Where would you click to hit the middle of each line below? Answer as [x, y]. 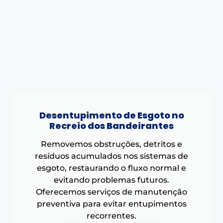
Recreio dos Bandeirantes [111, 125]
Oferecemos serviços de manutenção [111, 192]
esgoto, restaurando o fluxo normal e [111, 168]
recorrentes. [111, 216]
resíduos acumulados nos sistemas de [111, 156]
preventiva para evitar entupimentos [111, 204]
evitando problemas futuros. [111, 180]
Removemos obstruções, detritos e [111, 144]
